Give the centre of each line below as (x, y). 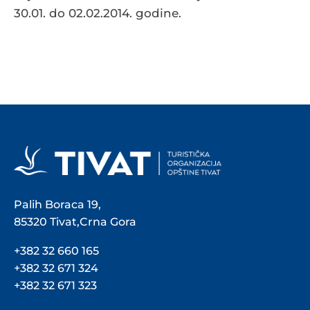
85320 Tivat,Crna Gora (75, 222)
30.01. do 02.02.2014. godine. (98, 13)
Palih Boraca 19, (57, 205)
